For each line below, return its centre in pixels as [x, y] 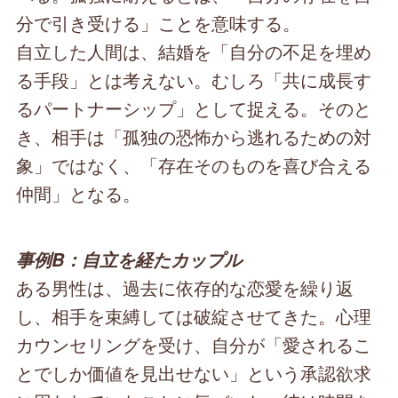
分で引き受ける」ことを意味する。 [159, 23]
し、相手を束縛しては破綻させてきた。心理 [194, 316]
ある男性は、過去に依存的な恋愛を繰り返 [185, 288]
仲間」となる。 [79, 194]
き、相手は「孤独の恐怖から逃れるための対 [194, 137]
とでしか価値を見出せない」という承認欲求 [194, 373]
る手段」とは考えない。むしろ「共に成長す [194, 80]
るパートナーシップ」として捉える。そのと [194, 108]
